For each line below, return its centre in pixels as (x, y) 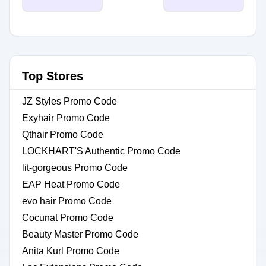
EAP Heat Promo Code (71, 184)
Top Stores (53, 76)
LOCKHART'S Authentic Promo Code (101, 151)
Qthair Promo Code (63, 134)
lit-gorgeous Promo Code (75, 168)
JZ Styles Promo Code (69, 101)
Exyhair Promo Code (66, 118)
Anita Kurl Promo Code (71, 251)
